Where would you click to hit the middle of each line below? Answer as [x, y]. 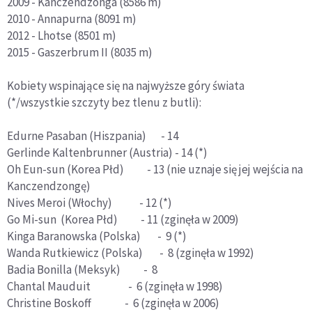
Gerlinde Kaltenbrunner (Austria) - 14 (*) [107, 152]
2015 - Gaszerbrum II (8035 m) [80, 52]
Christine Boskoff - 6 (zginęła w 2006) [113, 303]
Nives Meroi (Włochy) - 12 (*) [89, 202]
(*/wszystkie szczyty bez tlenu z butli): [104, 102]
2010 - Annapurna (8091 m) [72, 18]
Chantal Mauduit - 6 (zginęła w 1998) [115, 286]
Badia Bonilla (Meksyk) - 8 [82, 269]
